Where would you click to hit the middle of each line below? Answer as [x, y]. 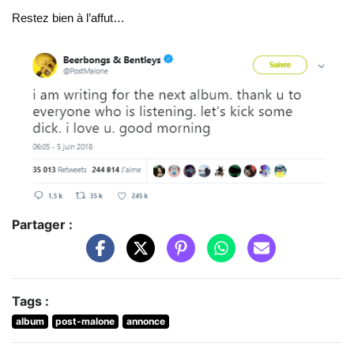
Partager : [42, 225]
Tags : [30, 301]
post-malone [85, 322]
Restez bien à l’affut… [68, 18]
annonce [145, 322]
